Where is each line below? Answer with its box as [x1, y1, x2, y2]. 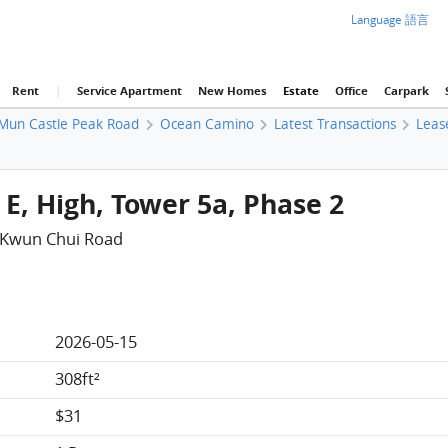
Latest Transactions [273, 114, 396, 133]
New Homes [197, 82, 267, 99]
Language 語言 [351, 12, 430, 27]
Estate [282, 82, 319, 99]
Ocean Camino [159, 114, 254, 133]
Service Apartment [76, 82, 182, 99]
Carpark [383, 82, 429, 99]
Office [334, 82, 368, 99]
